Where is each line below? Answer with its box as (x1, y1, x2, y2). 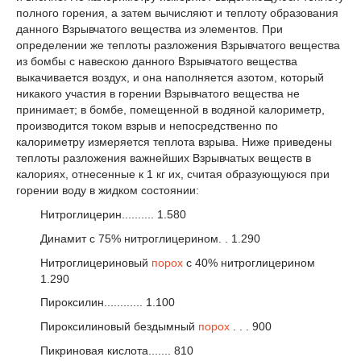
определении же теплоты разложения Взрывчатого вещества (16, 39, 340, 52)
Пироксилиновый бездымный (40, 320, 198, 334)
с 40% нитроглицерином (183, 255, 315, 269)
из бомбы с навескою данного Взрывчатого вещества (16, 55, 297, 68)
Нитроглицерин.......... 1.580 (40, 207, 186, 221)
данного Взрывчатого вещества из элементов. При (16, 23, 283, 36)
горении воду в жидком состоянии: (16, 184, 199, 197)
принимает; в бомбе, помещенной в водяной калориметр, (16, 103, 325, 117)
